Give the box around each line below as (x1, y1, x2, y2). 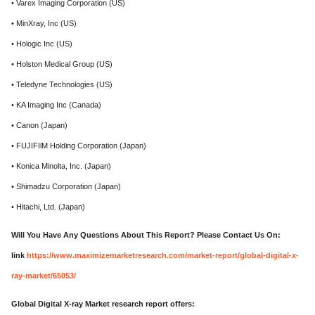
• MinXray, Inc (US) (11, 19, 77, 27)
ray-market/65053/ (11, 271, 76, 280)
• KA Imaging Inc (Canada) (11, 101, 101, 109)
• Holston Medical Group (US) (11, 60, 112, 68)
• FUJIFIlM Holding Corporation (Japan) (11, 141, 146, 150)
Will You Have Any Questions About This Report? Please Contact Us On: (11, 231, 281, 239)
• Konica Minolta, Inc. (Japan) (11, 162, 111, 170)
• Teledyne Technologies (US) (11, 80, 112, 89)
